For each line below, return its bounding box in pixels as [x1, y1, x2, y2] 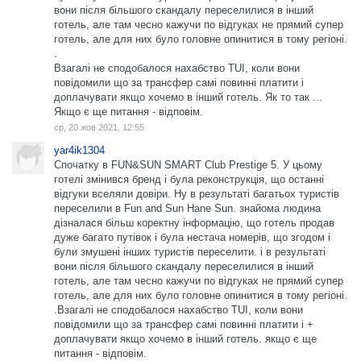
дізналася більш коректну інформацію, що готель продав [54, 216, 334, 229]
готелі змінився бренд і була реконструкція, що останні [54, 172, 324, 185]
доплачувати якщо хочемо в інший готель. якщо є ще [54, 332, 317, 345]
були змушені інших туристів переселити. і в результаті [54, 245, 326, 258]
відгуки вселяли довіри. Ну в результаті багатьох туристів [54, 187, 339, 200]
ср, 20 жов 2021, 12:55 [54, 122, 144, 132]
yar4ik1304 [54, 143, 105, 156]
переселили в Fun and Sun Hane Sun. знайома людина [54, 201, 321, 214]
